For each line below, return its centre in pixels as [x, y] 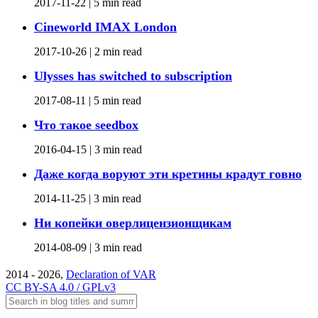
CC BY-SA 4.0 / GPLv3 [61, 287]
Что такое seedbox [86, 125]
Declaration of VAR [111, 274]
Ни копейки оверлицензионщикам [133, 223]
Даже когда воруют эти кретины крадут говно [168, 174]
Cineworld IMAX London [105, 27]
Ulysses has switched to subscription [133, 76]
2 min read [118, 52]
